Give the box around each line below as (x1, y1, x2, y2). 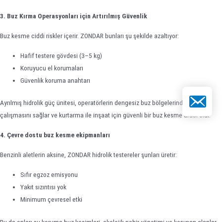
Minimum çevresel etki (20, 195, 83, 204)
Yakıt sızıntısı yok (20, 183, 67, 191)
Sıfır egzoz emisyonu (20, 170, 78, 179)
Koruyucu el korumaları (20, 63, 84, 72)
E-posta (187, 93, 207, 101)
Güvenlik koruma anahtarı (20, 76, 91, 84)
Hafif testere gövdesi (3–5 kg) (20, 51, 103, 59)
